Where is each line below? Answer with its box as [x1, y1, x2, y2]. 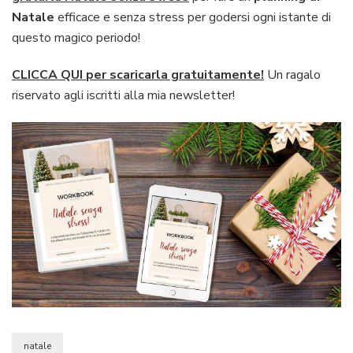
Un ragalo [264, 65, 321, 84]
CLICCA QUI [12, 65, 83, 84]
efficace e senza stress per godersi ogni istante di [54, 8, 331, 26]
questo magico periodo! [12, 28, 140, 46]
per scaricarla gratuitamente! [86, 65, 264, 84]
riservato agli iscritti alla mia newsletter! [12, 86, 235, 104]
